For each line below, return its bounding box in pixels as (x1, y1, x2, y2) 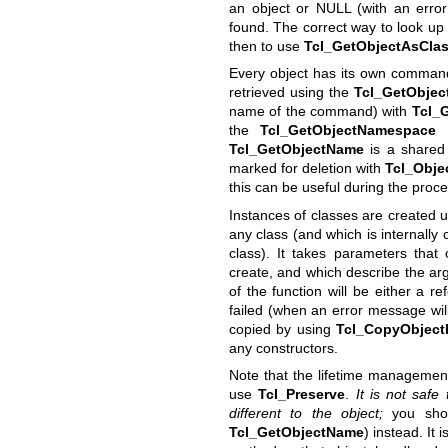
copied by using (228, 320, 336, 337)
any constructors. (228, 339, 338, 356)
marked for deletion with (228, 160, 386, 177)
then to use (228, 37, 304, 54)
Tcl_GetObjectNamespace (260, 122, 437, 139)
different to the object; (228, 404, 383, 421)
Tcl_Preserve (258, 385, 346, 402)
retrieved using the (228, 84, 354, 101)
